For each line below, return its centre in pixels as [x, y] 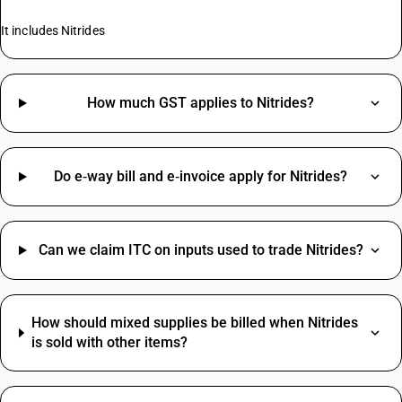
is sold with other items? [109, 342]
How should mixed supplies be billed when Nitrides [194, 323]
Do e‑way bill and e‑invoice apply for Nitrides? [201, 176]
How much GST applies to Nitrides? [201, 103]
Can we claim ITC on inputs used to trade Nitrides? [201, 250]
